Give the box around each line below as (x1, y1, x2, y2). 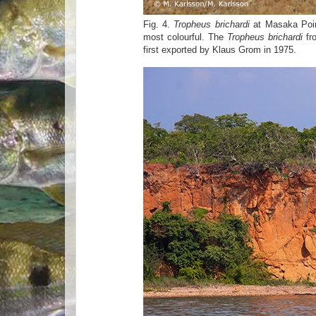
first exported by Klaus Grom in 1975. (142, 44, 296, 55)
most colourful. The (142, 31, 227, 42)
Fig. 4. (142, 18, 174, 30)
